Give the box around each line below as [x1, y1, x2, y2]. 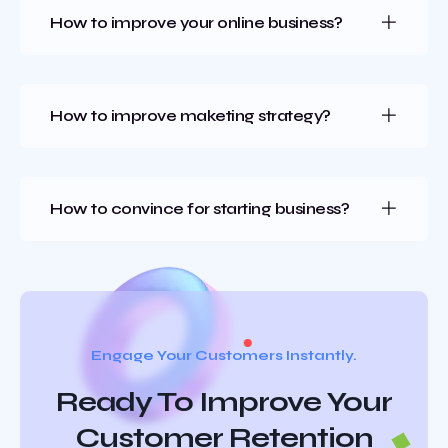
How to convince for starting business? [50, 199, 349, 219]
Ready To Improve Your [56, 385, 392, 420]
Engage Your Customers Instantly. [91, 347, 357, 365]
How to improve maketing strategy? [50, 106, 331, 126]
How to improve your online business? [50, 13, 342, 33]
